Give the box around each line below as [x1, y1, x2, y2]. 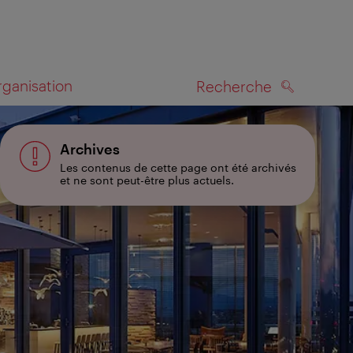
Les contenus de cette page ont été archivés [60, 161, 296, 175]
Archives [60, 140, 120, 158]
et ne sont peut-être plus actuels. [60, 173, 234, 188]
